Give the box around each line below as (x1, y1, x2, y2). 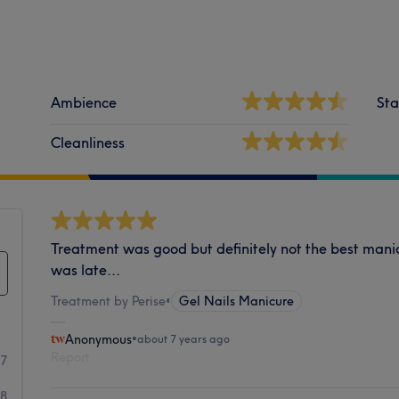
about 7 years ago (137, 331, 231, 346)
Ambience (51, 93, 118, 111)
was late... (51, 260, 121, 279)
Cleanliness (51, 133, 126, 151)
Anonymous (65, 330, 133, 347)
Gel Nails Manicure (179, 292, 295, 309)
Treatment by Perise (51, 292, 167, 309)
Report (51, 348, 91, 365)
